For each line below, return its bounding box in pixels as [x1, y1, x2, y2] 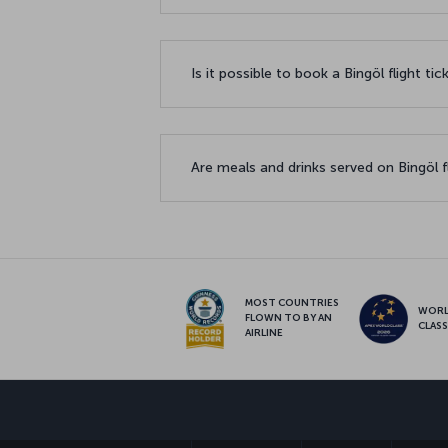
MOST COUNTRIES [244, 297, 339, 310]
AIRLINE [244, 327, 283, 340]
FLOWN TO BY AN [244, 312, 332, 325]
